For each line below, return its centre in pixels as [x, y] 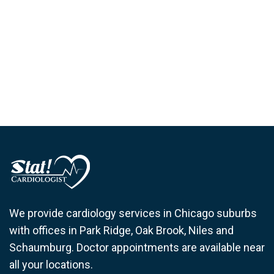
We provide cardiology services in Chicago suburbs [133, 213]
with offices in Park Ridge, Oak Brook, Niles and [121, 230]
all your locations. [51, 265]
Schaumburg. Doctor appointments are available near [137, 247]
